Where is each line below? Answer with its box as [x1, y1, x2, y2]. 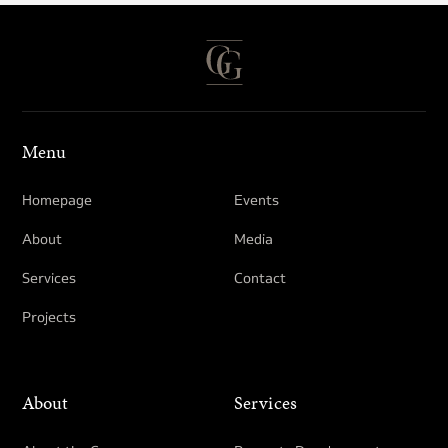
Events [234, 190, 279, 209]
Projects [22, 307, 76, 326]
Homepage [22, 190, 92, 209]
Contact [234, 268, 286, 287]
